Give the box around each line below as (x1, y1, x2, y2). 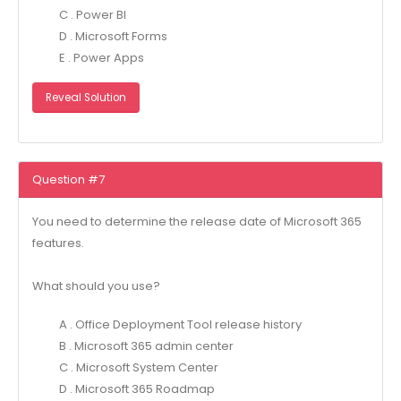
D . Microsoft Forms (58, 28, 167, 46)
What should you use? (31, 277, 160, 295)
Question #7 (31, 170, 105, 188)
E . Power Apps (58, 49, 144, 67)
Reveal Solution (45, 90, 126, 106)
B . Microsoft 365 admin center (58, 337, 234, 354)
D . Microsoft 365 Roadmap (58, 380, 215, 397)
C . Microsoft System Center (58, 358, 218, 376)
